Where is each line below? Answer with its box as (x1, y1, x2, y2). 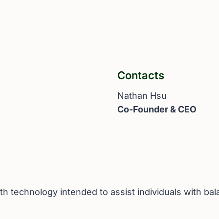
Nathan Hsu (117, 90, 167, 101)
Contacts (117, 69, 164, 82)
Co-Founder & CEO (117, 104, 197, 115)
